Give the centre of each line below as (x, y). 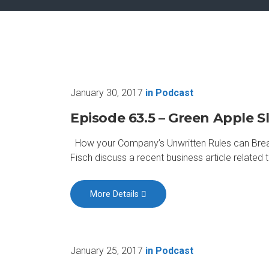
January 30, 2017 (107, 93)
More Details (116, 194)
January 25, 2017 (107, 251)
